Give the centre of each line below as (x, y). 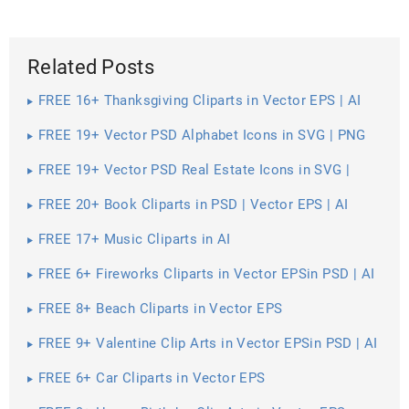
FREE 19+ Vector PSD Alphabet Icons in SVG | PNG (202, 136)
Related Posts (91, 68)
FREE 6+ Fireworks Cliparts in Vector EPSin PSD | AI (207, 274)
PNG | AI (66, 187)
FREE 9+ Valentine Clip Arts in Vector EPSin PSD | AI (208, 344)
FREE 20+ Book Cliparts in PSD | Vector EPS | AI (194, 205)
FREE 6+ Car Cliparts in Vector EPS (152, 378)
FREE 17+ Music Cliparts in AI (135, 240)
